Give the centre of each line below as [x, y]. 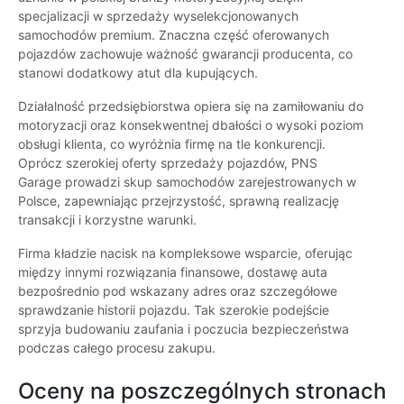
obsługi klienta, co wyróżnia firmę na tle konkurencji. [172, 144]
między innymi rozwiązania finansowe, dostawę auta [173, 272]
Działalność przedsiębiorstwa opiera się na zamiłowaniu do [191, 106]
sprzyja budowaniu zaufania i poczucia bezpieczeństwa [184, 329]
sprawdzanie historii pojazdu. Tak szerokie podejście [174, 310]
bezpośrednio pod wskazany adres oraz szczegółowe [178, 291]
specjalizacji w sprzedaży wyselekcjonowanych [158, 16]
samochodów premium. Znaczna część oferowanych [174, 35]
